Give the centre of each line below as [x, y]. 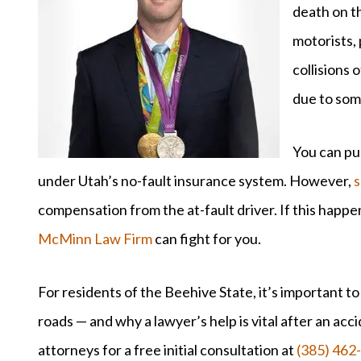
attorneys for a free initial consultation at [167, 349]
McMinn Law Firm [95, 238]
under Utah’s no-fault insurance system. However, [196, 180]
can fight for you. [207, 238]
